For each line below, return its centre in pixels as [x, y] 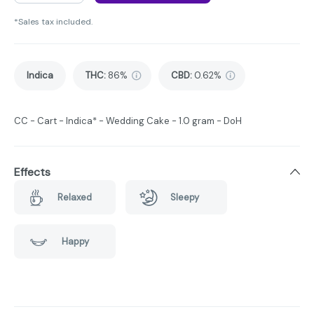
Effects [32, 172]
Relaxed [74, 197]
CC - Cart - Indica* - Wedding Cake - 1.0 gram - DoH [128, 121]
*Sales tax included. [53, 22]
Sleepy [184, 197]
